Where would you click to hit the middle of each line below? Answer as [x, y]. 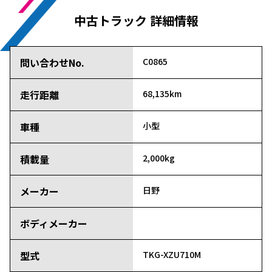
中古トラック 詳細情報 [136, 21]
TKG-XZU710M [172, 255]
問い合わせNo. [52, 63]
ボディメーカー [54, 224]
